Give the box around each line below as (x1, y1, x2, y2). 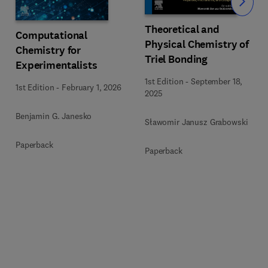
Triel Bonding (145, 51, 208, 66)
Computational (16, 28, 88, 42)
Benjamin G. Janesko (16, 110, 92, 121)
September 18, (191, 75, 243, 87)
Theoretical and (145, 22, 220, 36)
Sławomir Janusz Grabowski (145, 116, 248, 127)
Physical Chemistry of (145, 36, 249, 51)
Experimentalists (16, 57, 98, 72)
